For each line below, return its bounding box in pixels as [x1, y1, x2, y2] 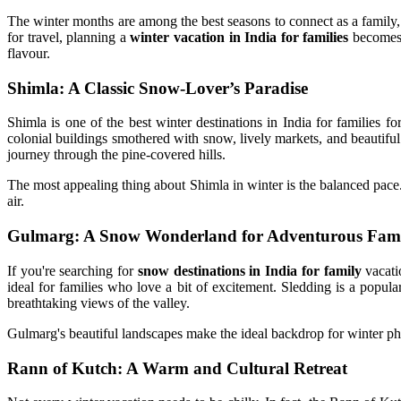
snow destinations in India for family [137, 262, 362, 278]
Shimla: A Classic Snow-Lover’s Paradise [7, 78, 308, 98]
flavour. [7, 45, 50, 61]
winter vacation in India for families [130, 29, 349, 45]
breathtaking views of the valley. [7, 294, 190, 311]
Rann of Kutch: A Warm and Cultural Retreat [7, 358, 347, 378]
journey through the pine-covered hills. [7, 147, 226, 163]
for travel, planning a [7, 29, 131, 45]
